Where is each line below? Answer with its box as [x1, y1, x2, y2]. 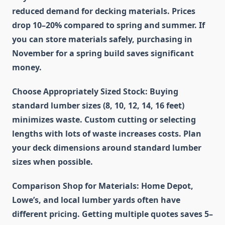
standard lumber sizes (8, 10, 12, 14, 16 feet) [12, 100, 184, 111]
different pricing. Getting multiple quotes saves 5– [12, 208, 213, 220]
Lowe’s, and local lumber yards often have [12, 194, 180, 206]
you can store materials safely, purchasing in [12, 34, 192, 45]
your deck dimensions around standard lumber [12, 142, 201, 154]
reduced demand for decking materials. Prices [12, 6, 195, 17]
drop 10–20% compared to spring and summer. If [12, 20, 205, 31]
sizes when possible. [12, 156, 93, 168]
